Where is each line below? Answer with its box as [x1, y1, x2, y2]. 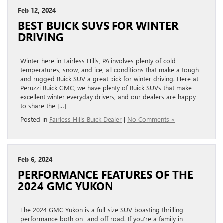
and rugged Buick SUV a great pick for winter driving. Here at [20, 74, 198, 83]
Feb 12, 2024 [18, 5, 56, 14]
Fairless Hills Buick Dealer [49, 114, 122, 123]
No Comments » [127, 114, 175, 123]
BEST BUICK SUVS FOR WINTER [18, 18, 178, 32]
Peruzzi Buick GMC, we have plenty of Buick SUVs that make [20, 83, 192, 92]
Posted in [20, 114, 49, 123]
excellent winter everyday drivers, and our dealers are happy [20, 92, 196, 101]
